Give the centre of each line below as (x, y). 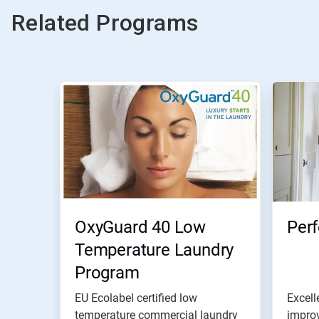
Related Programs (105, 23)
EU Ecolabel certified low (136, 298)
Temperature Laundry (155, 250)
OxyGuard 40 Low (141, 227)
